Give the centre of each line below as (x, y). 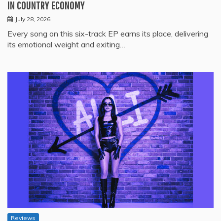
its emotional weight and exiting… (66, 44)
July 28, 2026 (33, 19)
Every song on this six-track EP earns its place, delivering (108, 33)
